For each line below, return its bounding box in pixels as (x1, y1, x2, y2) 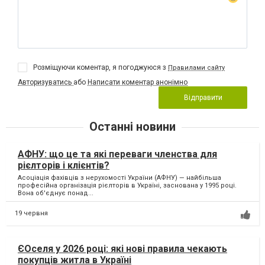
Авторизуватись (18, 77, 73, 86)
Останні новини (89, 119, 176, 134)
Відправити (183, 93, 222, 102)
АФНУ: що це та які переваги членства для (18, 148, 217, 160)
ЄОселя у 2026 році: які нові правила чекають (18, 243, 227, 254)
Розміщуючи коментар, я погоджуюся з (33, 63, 168, 72)
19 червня (15, 209, 48, 218)
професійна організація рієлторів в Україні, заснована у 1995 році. (18, 181, 237, 189)
